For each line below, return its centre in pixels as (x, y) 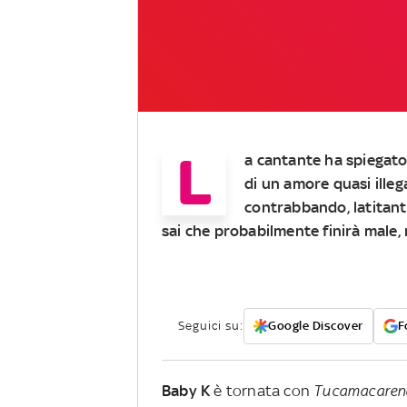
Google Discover (316, 325)
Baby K (186, 390)
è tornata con (262, 390)
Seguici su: (211, 325)
